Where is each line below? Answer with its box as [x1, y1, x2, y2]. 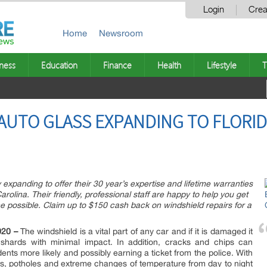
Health [157, 59, 181, 71]
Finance [103, 59, 132, 71]
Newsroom [99, 28, 143, 38]
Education [41, 59, 77, 71]
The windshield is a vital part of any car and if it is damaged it [17, 226, 253, 236]
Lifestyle [207, 59, 237, 71]
